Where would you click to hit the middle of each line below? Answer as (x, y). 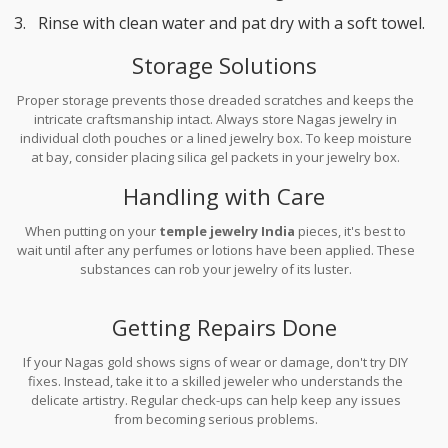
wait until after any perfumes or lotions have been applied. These (215, 249)
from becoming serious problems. (215, 418)
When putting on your (92, 230)
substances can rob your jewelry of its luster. (215, 268)
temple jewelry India (227, 230)
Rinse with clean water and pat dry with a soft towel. (231, 22)
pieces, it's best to (351, 230)
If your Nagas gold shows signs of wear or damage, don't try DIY (216, 361)
